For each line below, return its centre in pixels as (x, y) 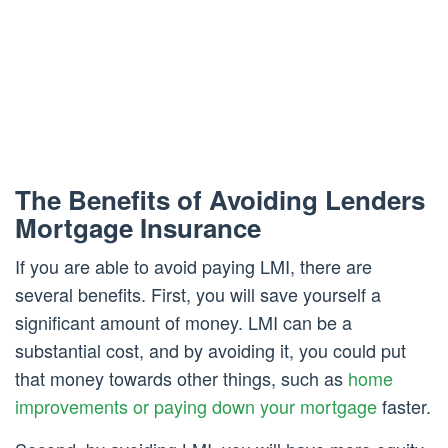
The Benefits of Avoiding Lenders (220, 200)
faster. (404, 406)
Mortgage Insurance (138, 228)
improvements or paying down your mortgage (196, 406)
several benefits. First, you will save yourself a (198, 294)
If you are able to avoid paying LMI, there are (193, 266)
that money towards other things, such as (181, 378)
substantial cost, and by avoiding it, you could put (210, 350)
